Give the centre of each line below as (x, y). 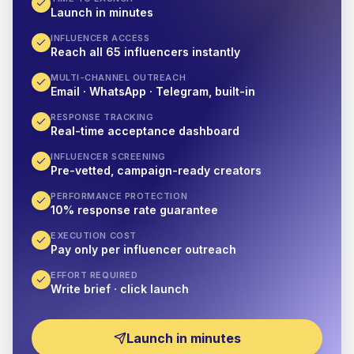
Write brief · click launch (120, 289)
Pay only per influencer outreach (143, 249)
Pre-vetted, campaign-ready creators (156, 170)
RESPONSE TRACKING (102, 117)
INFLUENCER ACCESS (100, 38)
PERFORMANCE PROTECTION (119, 196)
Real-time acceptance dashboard (145, 131)
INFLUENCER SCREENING (108, 156)
